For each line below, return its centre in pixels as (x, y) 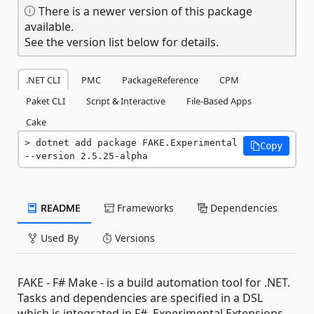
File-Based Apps (219, 101)
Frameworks (144, 208)
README (59, 208)
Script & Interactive (126, 101)
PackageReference (160, 80)
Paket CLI (46, 101)
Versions (134, 238)
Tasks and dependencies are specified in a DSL (140, 298)
